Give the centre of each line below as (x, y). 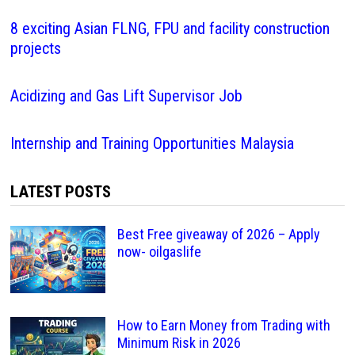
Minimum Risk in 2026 (179, 343)
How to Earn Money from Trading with (223, 325)
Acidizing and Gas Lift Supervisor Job (126, 96)
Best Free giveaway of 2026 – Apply (218, 234)
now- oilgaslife (159, 252)
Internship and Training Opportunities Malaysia (152, 143)
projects (35, 48)
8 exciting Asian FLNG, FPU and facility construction (170, 29)
